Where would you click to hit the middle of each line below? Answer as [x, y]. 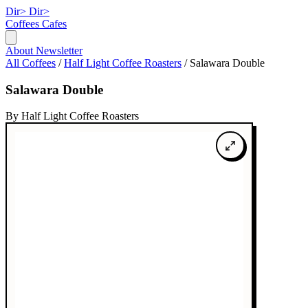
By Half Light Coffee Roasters [72, 116]
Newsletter [59, 51]
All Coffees [31, 63]
